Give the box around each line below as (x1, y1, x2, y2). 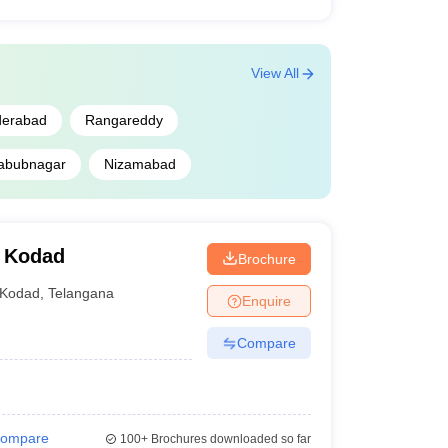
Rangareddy (84, 112, 163, 128)
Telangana (48, 284, 115, 301)
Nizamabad (103, 156, 176, 172)
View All (250, 65, 299, 81)
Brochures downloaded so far (147, 432, 311, 446)
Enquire (241, 292, 291, 309)
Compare (236, 334, 296, 351)
